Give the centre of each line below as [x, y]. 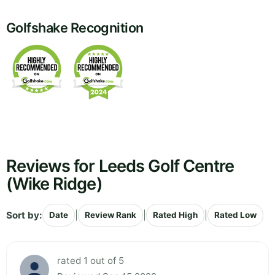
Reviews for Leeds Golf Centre [120, 166]
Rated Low [235, 215]
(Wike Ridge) [54, 184]
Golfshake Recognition [75, 28]
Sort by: [24, 215]
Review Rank [110, 215]
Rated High [175, 215]
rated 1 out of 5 [91, 261]
